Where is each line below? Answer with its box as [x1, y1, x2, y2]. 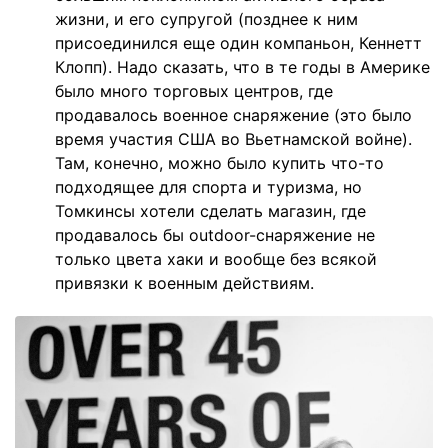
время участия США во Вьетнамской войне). [55, 129, 412, 150]
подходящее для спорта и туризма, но [55, 177, 362, 198]
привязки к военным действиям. [55, 273, 314, 294]
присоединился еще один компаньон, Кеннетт [55, 33, 422, 54]
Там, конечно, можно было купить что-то [55, 153, 384, 174]
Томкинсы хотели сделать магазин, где [55, 201, 366, 222]
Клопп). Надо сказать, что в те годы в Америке [55, 57, 430, 78]
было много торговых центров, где [55, 81, 333, 102]
